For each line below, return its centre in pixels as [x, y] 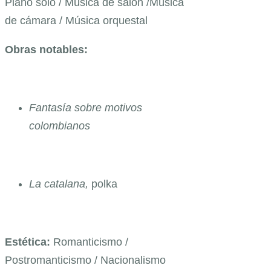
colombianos [60, 126]
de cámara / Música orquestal [76, 20]
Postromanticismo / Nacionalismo [85, 260]
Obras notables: [46, 49]
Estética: [29, 242]
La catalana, [60, 184]
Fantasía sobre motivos [86, 107]
